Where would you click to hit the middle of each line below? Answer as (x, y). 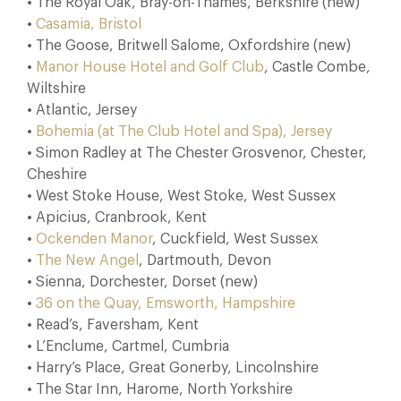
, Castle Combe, (317, 67)
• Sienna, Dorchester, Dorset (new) (142, 282)
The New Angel (87, 260)
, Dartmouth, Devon (205, 260)
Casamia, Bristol (89, 24)
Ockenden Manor (94, 239)
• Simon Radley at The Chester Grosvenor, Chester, (197, 153)
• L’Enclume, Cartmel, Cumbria (128, 346)
